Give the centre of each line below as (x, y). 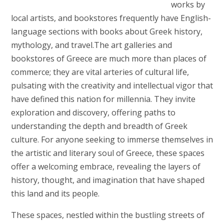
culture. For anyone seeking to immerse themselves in (112, 139)
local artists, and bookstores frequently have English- (111, 18)
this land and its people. (55, 193)
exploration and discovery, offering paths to (93, 112)
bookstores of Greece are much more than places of (108, 58)
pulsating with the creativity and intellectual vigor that (112, 85)
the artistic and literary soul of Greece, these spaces (107, 153)
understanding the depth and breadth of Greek (99, 126)
